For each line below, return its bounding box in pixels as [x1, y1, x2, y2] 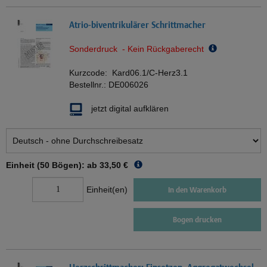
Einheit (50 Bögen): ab [6, 160, 97, 170]
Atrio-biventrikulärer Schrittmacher [69, 20, 206, 30]
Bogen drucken [173, 215, 222, 225]
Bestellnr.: [69, 80, 108, 90]
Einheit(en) [86, 185, 128, 195]
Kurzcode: [69, 68, 112, 78]
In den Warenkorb [168, 185, 226, 194]
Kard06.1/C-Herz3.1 [112, 68, 188, 78]
